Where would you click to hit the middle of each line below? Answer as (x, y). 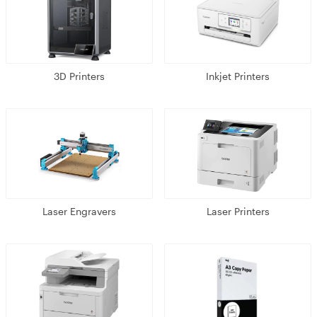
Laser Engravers (79, 211)
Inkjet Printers (238, 76)
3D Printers (79, 76)
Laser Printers (238, 211)
